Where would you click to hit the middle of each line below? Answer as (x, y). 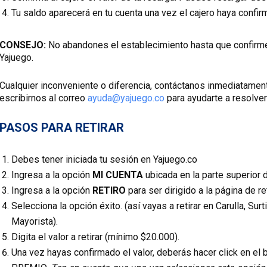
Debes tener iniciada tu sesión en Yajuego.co (104, 159)
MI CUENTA (118, 175)
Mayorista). (35, 221)
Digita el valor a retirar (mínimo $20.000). (95, 237)
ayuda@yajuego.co (126, 98)
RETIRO (109, 190)
